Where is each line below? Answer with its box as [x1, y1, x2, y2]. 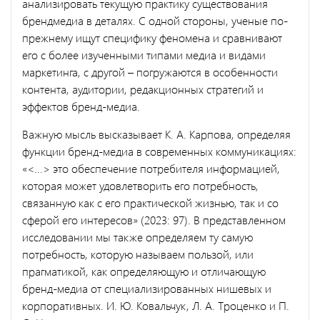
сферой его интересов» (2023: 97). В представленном [22, 211, 286, 227]
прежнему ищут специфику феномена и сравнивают [22, 29, 282, 45]
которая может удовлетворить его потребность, [22, 177, 259, 193]
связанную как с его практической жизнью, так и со [22, 194, 279, 210]
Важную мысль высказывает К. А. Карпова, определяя [22, 126, 291, 141]
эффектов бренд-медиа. [22, 98, 143, 114]
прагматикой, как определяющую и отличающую [22, 263, 266, 279]
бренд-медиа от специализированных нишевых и [22, 280, 271, 296]
